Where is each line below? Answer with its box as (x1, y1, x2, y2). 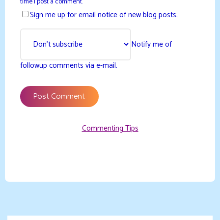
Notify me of (131, 38, 172, 51)
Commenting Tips (82, 122, 138, 135)
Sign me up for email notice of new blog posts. (29, 9, 178, 22)
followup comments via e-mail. (20, 59, 117, 72)
